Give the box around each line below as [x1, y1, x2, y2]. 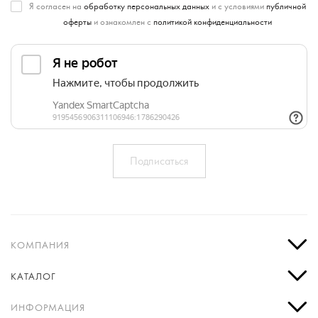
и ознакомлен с [91, 16, 153, 27]
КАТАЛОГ [11, 270, 56, 283]
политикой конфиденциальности [153, 16, 272, 27]
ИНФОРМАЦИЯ [11, 302, 85, 314]
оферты [62, 16, 92, 27]
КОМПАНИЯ [11, 239, 70, 251]
